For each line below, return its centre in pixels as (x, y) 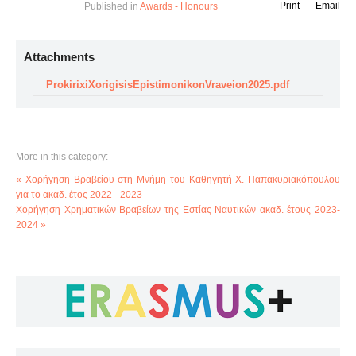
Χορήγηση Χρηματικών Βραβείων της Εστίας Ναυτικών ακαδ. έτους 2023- (178, 210)
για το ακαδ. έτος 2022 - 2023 (79, 195)
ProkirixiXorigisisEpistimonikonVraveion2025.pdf (168, 85)
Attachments (59, 57)
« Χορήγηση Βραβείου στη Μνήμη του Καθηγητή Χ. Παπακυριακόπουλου (178, 180)
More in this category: (62, 157)
